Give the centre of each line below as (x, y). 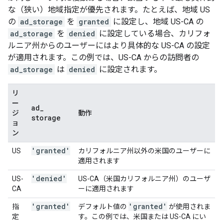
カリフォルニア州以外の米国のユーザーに (144, 151)
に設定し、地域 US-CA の (157, 22)
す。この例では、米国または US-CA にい (142, 217)
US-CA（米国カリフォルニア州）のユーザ (144, 179)
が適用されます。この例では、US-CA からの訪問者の (104, 57)
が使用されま (189, 207)
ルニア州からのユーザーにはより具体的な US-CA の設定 (109, 46)
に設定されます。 (129, 69)
